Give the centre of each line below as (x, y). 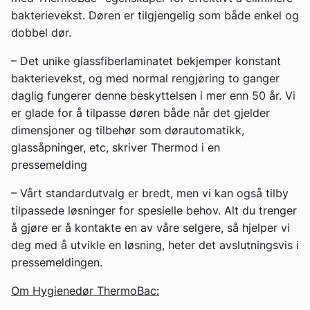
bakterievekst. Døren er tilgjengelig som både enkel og (155, 16)
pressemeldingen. (57, 263)
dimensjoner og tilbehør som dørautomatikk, (128, 130)
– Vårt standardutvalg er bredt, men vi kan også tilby (150, 193)
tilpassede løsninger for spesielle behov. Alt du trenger (154, 211)
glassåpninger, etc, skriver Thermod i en (116, 148)
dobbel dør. (41, 33)
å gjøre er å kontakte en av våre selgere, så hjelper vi (151, 228)
